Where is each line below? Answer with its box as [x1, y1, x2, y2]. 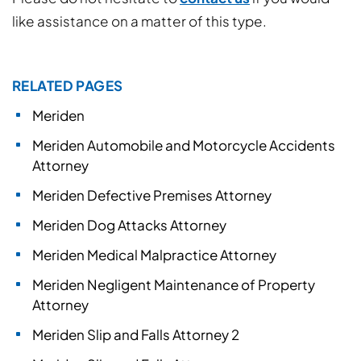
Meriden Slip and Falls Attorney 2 [32, 326, 239, 343]
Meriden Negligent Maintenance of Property [32, 276, 315, 293]
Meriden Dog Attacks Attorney [32, 216, 226, 234]
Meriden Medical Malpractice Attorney [32, 246, 276, 263]
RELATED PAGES [12, 77, 123, 94]
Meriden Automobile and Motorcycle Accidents [32, 136, 335, 154]
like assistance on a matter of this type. [12, 12, 267, 30]
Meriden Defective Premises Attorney [32, 186, 272, 204]
